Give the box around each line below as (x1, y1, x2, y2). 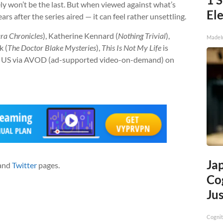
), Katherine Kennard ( (43, 31, 118, 41)
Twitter (12, 160, 37, 170)
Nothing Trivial (118, 31, 166, 41)
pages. (37, 160, 60, 170)
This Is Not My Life (102, 43, 161, 53)
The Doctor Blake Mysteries (7, 43, 96, 53)
